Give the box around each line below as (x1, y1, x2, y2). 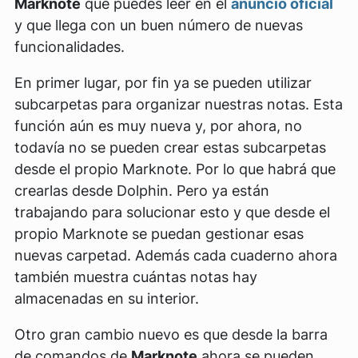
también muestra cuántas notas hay (14, 268, 257, 286)
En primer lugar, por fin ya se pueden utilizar (14, 74, 312, 92)
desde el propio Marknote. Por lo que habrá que (14, 161, 336, 178)
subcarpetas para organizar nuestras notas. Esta (14, 96, 343, 113)
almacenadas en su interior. (14, 290, 199, 308)
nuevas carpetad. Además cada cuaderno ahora (14, 247, 337, 265)
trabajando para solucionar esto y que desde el (14, 204, 330, 221)
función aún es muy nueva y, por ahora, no (14, 117, 302, 135)
